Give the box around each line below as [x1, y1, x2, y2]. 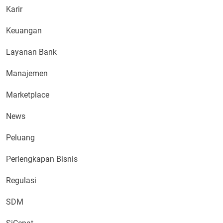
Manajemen [6, 68, 48, 78]
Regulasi [6, 175, 36, 185]
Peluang [6, 132, 35, 142]
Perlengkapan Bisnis [6, 154, 78, 164]
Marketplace [6, 90, 49, 100]
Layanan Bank [6, 47, 57, 57]
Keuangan [6, 25, 42, 35]
